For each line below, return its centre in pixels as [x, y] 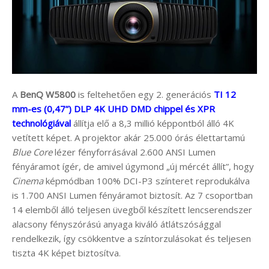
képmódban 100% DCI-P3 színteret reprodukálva [147, 181]
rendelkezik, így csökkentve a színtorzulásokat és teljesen [131, 239]
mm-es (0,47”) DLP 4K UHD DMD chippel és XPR [113, 109]
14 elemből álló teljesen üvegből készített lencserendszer [132, 210]
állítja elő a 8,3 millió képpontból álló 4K [153, 123]
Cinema [28, 181]
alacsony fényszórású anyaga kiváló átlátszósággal [116, 224]
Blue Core [32, 152]
